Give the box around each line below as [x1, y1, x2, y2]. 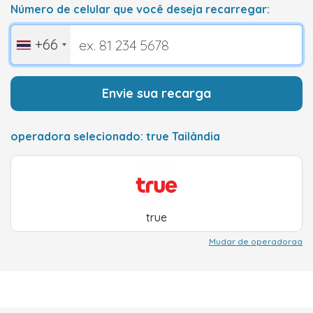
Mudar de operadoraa [209, 236, 303, 247]
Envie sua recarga [102, 85, 211, 101]
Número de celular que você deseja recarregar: [10, 2, 270, 16]
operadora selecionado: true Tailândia [10, 129, 220, 143]
